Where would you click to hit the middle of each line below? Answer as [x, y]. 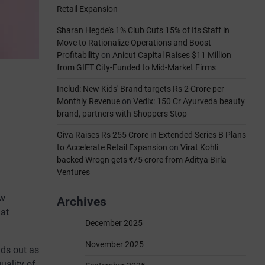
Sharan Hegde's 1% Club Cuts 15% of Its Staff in [143, 30]
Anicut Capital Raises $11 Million [172, 55]
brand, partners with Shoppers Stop [122, 114]
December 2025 [114, 223]
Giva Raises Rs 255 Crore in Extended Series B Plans [151, 135]
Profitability [78, 55]
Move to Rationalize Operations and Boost [134, 43]
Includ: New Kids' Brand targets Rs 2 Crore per [140, 89]
